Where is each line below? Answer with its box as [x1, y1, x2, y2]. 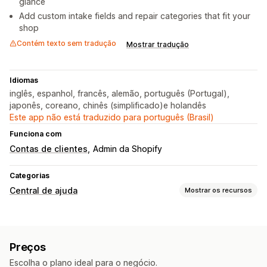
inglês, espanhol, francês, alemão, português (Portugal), [10, 88, 229, 99]
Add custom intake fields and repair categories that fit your [19, 11, 250, 21]
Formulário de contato [119, 228, 210, 238]
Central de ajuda [10, 185, 77, 196]
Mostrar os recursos [185, 185, 252, 194]
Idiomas [10, 76, 38, 85]
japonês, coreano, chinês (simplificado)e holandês [10, 100, 206, 111]
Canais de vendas [10, 212, 79, 223]
